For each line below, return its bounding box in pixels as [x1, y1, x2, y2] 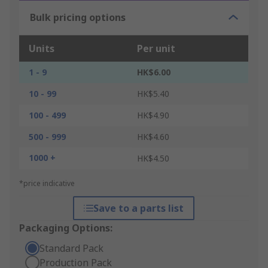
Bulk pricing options [30, 11, 126, 25]
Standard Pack [39, 242, 103, 255]
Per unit [137, 42, 175, 56]
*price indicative [19, 178, 75, 189]
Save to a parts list [93, 202, 184, 215]
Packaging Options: [19, 221, 112, 235]
